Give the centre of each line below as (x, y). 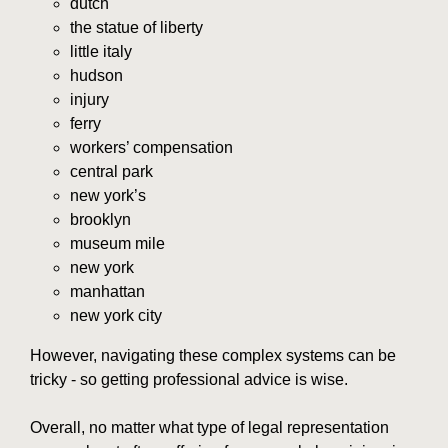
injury (89, 100)
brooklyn (100, 220)
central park (111, 172)
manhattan (107, 292)
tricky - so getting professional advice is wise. (189, 380)
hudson (96, 76)
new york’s (108, 196)
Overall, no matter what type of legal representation (209, 428)
